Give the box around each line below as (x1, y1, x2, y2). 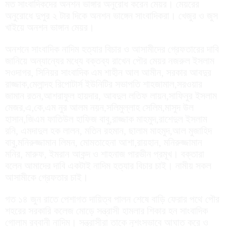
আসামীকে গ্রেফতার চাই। (5, 171, 88, 183)
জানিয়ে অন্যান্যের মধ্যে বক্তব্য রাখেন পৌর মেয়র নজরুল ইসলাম (5, 55, 214, 66)
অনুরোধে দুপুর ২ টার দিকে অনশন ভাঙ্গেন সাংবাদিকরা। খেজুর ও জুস (5, 10, 218, 21)
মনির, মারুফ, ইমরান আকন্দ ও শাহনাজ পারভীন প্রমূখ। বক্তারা (5, 148, 204, 160)
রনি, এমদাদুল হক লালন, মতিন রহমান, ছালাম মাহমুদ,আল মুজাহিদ (5, 125, 212, 136)
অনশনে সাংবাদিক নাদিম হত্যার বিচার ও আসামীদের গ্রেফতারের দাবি (5, 43, 219, 55)
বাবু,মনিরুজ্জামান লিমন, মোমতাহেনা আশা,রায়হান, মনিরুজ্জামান (5, 136, 202, 148)
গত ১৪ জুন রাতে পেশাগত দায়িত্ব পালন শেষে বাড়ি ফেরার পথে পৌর (5, 193, 219, 205)
